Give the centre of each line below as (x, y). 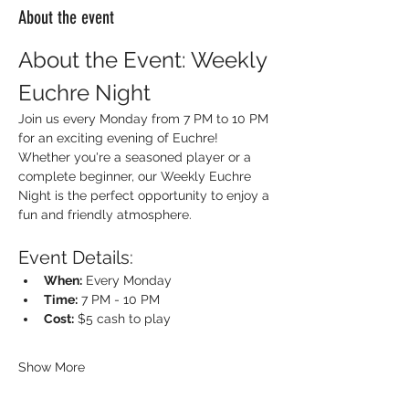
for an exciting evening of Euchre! (120, 138)
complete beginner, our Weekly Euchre (136, 176)
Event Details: (76, 257)
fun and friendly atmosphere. (105, 215)
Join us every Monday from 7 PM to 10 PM (145, 119)
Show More (52, 367)
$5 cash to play (122, 319)
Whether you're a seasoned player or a (136, 157)
